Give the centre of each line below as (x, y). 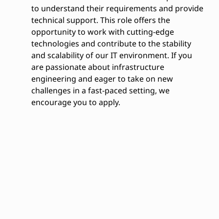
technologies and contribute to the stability (111, 44)
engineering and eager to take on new (102, 79)
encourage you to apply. (76, 102)
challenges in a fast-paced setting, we (100, 90)
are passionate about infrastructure (98, 67)
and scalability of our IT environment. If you (111, 55)
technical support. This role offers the (100, 20)
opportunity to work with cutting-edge (102, 32)
